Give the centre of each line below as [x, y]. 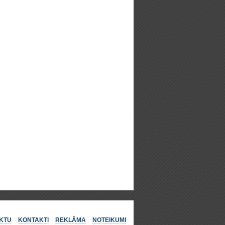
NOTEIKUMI [109, 220]
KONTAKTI [33, 220]
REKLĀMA [71, 220]
